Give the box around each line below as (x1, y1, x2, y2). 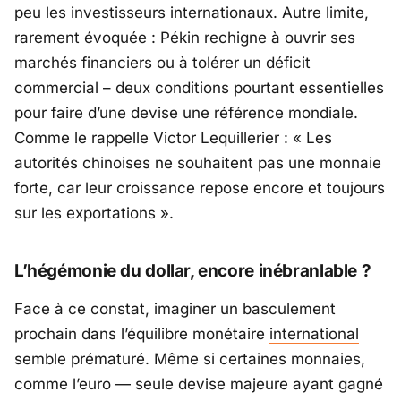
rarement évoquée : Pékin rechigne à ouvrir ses (14, 28, 355, 47)
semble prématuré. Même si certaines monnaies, (14, 350, 365, 369)
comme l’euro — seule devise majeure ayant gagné (14, 375, 383, 394)
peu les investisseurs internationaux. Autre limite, (14, 3, 369, 21)
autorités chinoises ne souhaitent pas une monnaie (14, 153, 381, 172)
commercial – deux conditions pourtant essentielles (14, 78, 384, 97)
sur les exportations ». (14, 203, 174, 222)
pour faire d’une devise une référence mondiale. (14, 103, 358, 122)
